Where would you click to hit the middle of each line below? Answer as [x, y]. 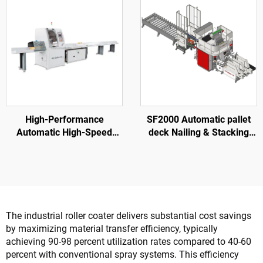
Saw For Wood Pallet [64, 158]
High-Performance [64, 119]
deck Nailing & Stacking [199, 132]
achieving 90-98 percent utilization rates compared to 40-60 [129, 242]
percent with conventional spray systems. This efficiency [122, 254]
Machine [199, 145]
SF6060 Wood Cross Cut [64, 145]
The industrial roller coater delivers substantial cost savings [129, 216]
